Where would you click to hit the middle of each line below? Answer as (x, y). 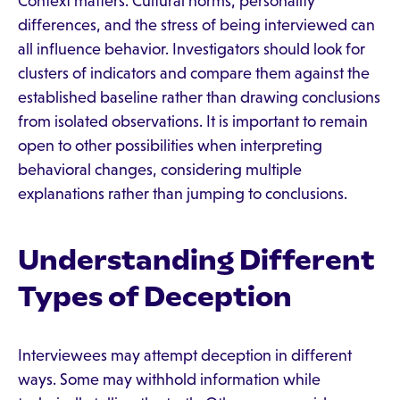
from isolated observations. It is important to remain (193, 121)
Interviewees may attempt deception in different (185, 355)
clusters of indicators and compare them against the (194, 73)
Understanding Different (196, 260)
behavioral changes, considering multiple (160, 170)
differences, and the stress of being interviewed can (196, 25)
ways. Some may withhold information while (169, 379)
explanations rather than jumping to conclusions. (183, 194)
